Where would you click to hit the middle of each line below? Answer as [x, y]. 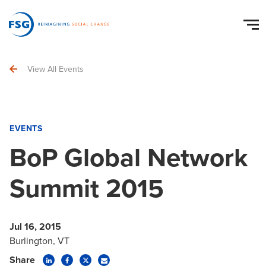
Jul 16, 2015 [35, 227]
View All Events [56, 69]
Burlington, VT [39, 241]
